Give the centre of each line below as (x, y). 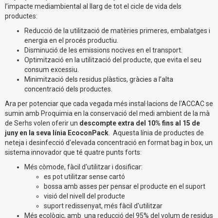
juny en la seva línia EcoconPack (57, 133)
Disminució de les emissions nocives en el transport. (103, 50)
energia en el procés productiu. (71, 40)
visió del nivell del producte (85, 196)
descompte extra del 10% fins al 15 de (140, 123)
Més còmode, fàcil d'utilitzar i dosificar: (84, 167)
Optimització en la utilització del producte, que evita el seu (113, 60)
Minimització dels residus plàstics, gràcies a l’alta (99, 79)
